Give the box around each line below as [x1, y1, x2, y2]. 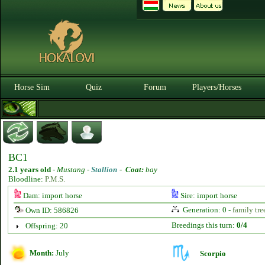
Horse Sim [14, 83, 50, 92]
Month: [30, 248, 54, 257]
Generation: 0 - [180, 205, 232, 214]
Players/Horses [192, 83, 241, 92]
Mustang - [57, 165, 91, 174]
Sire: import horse [178, 191, 237, 200]
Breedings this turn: [171, 221, 237, 230]
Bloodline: [8, 174, 45, 183]
